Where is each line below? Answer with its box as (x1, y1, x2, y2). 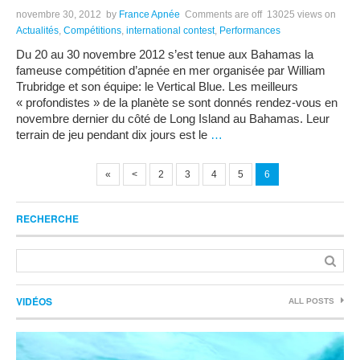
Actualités (16, 24, 59, 36)
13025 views (267, 8, 322, 20)
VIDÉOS (16, 293, 52, 309)
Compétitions (63, 24, 121, 36)
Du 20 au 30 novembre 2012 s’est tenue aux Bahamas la (16, 47, 313, 61)
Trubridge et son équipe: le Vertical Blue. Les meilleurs (16, 79, 298, 93)
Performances (219, 24, 280, 36)
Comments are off (185, 8, 262, 20)
